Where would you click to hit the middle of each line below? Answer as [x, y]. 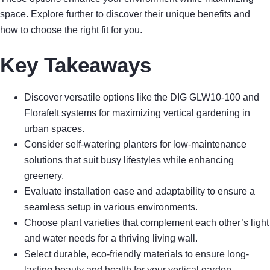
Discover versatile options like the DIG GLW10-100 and [142, 98]
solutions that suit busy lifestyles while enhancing [129, 160]
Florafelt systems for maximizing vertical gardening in [137, 113]
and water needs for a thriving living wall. [111, 239]
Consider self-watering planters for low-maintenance [135, 145]
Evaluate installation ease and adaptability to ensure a [140, 192]
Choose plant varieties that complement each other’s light [146, 223]
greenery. [44, 176]
